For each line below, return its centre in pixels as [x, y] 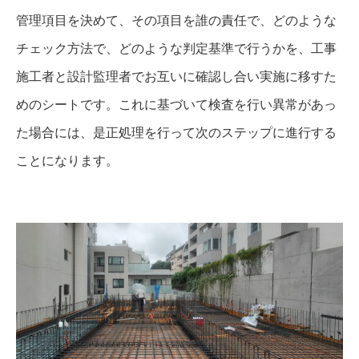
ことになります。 [67, 161]
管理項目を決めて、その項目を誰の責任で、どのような [176, 20]
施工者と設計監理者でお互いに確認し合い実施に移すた [176, 77]
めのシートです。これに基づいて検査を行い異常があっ [176, 105]
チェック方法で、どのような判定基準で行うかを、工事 [176, 48]
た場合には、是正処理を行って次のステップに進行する [176, 133]
